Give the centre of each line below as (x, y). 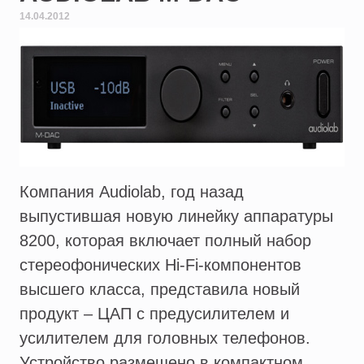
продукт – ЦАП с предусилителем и (154, 314)
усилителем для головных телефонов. (165, 338)
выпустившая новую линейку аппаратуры (176, 217)
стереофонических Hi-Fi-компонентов (160, 265)
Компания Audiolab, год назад (132, 192)
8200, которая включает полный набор (165, 241)
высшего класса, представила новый (160, 290)
